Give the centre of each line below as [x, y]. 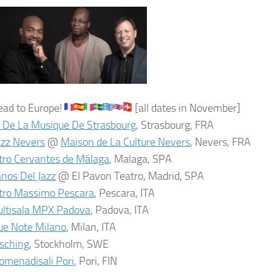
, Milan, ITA [91, 227]
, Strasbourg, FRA [175, 125]
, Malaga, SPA [141, 159]
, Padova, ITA [120, 210]
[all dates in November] [186, 108]
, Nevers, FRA [220, 142]
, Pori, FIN [96, 261]
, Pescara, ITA [124, 193]
